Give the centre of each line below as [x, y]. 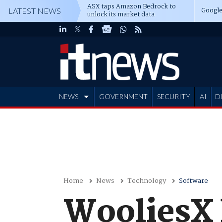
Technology [146, 181]
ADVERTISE [79, 116]
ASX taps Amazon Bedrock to [132, 7]
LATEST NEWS [35, 11]
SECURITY [173, 96]
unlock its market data [121, 15]
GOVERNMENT [123, 96]
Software [193, 181]
